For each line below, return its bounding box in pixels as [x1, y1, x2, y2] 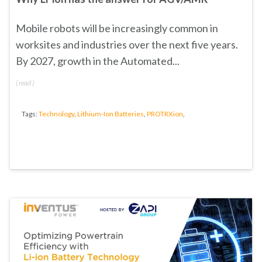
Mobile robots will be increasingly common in [16, 22, 218, 35]
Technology [39, 109, 74, 118]
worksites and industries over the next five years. [16, 38, 238, 51]
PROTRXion [147, 109, 183, 118]
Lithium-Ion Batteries [77, 109, 144, 118]
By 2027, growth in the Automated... [16, 54, 180, 67]
